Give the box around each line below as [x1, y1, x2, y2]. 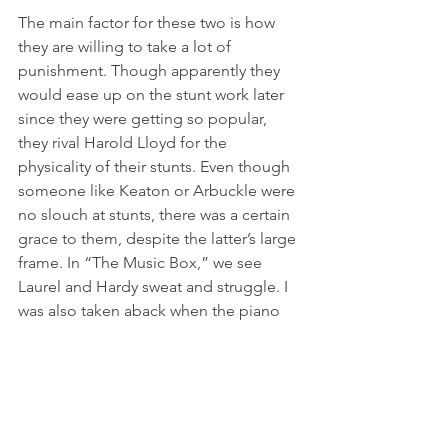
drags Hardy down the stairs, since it [18, 325, 277, 344]
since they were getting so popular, [18, 109, 271, 128]
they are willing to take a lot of [18, 37, 235, 56]
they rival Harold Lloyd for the [18, 133, 231, 152]
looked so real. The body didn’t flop [18, 349, 278, 368]
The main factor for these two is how [18, 13, 279, 32]
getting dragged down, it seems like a [18, 421, 292, 440]
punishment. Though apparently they [18, 61, 284, 80]
